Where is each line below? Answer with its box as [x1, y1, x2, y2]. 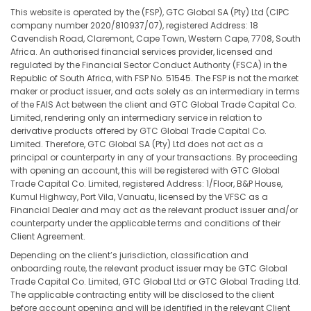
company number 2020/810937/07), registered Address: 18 [10, 19, 258, 31]
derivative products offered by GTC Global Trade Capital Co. [10, 125, 267, 137]
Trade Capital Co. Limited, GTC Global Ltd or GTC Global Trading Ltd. [10, 276, 301, 287]
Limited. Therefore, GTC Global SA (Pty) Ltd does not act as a [10, 138, 263, 150]
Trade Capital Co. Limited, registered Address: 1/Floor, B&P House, [10, 178, 283, 190]
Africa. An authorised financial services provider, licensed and [10, 46, 273, 58]
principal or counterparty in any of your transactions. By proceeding [10, 151, 298, 163]
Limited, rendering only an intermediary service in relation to [10, 112, 262, 124]
